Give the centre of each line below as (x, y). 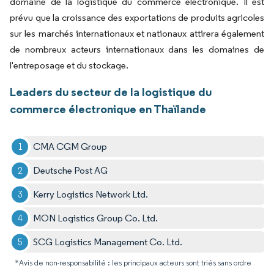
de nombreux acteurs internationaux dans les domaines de (137, 50)
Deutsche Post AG (71, 171)
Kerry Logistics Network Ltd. (91, 194)
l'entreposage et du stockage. (69, 65)
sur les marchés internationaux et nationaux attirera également (137, 34)
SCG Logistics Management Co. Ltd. (108, 242)
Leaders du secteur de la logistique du (111, 92)
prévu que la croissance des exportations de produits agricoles (137, 18)
